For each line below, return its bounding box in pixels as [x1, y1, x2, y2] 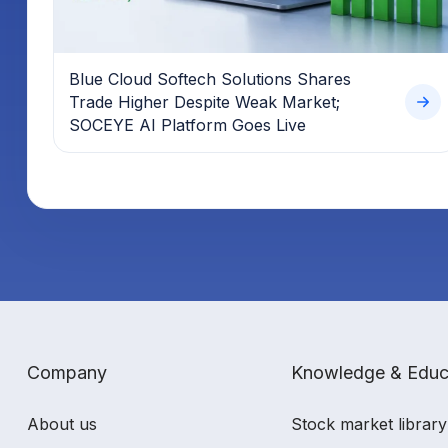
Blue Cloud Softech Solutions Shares [69, 68, 351, 89]
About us [27, 413, 97, 434]
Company [27, 361, 107, 383]
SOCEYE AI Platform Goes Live [69, 114, 306, 135]
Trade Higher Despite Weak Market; [69, 91, 340, 112]
